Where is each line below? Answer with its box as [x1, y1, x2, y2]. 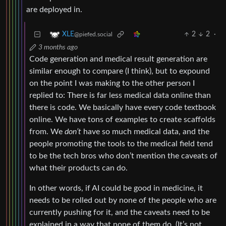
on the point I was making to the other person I [29, 79, 195, 88]
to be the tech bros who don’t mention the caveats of [29, 152, 217, 160]
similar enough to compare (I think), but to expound [29, 67, 210, 76]
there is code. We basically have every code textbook [29, 103, 216, 112]
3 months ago [38, 44, 78, 51]
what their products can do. [29, 164, 128, 173]
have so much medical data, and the [81, 128, 209, 136]
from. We [29, 128, 65, 136]
